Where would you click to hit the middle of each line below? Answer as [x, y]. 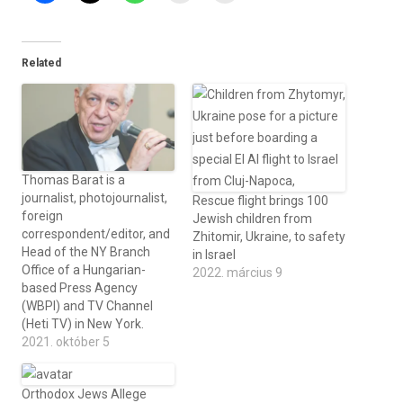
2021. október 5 [66, 342]
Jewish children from [252, 219]
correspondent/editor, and [96, 234]
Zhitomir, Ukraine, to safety [269, 237]
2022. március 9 [237, 273]
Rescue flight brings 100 [260, 201]
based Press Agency [80, 288]
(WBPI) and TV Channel [87, 306]
